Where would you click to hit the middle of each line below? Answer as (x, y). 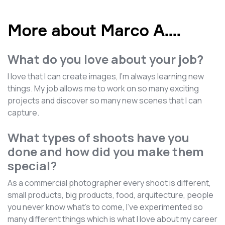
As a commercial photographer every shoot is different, (109, 183)
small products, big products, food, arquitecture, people (110, 195)
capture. (23, 112)
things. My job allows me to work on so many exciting (103, 88)
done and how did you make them (106, 151)
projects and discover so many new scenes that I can (105, 100)
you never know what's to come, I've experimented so (105, 207)
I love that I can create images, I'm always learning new (106, 76)
